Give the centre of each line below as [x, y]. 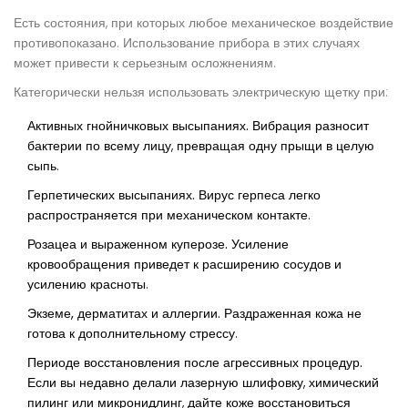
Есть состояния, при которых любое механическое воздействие [204, 23]
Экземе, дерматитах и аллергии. [124, 314]
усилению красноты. [88, 285]
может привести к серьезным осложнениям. [145, 63]
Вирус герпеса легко [258, 195]
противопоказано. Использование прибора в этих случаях [187, 43]
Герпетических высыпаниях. [111, 195]
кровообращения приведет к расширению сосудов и [184, 265]
